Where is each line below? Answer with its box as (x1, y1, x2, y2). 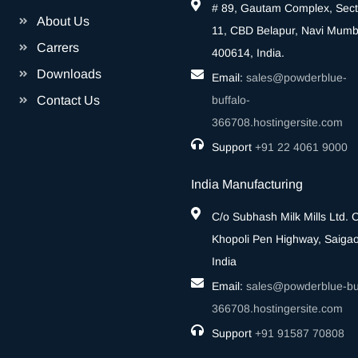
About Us (37, 14, 89, 28)
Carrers (37, 41, 79, 54)
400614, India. (212, 46, 284, 59)
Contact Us (37, 93, 100, 107)
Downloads (37, 67, 101, 81)
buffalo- (212, 93, 250, 106)
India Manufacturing (191, 177, 303, 191)
